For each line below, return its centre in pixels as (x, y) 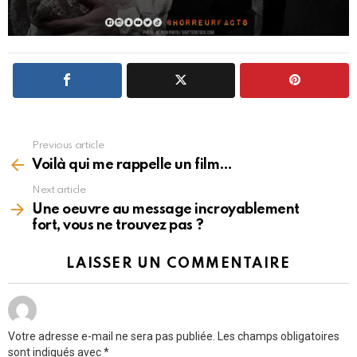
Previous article (68, 145)
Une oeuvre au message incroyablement (166, 210)
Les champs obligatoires (279, 336)
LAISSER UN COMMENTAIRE (178, 264)
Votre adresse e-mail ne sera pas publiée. (112, 336)
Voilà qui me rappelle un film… (132, 165)
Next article (59, 190)
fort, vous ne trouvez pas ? (118, 226)
